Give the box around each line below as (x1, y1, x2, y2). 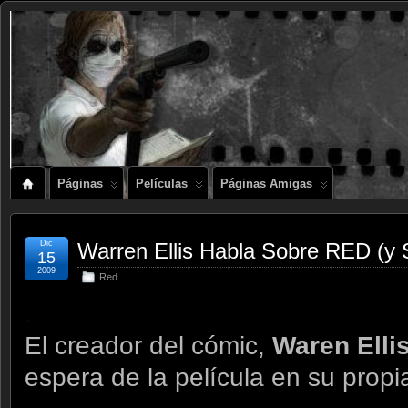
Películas (136, 177, 188, 190)
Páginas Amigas (220, 177, 312, 190)
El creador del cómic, (25, 331, 272, 360)
